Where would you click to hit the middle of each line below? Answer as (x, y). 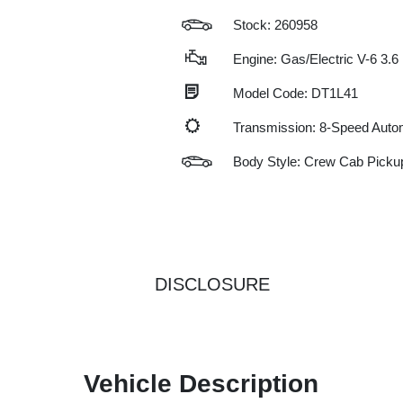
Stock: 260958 (275, 25)
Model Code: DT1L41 (295, 93)
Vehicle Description (201, 384)
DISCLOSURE (212, 284)
